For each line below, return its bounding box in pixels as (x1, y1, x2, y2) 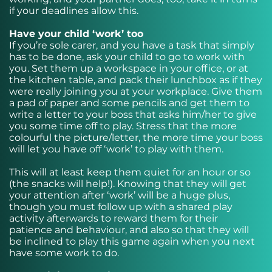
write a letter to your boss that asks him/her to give (9, 109, 257, 120)
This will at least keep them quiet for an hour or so (9, 166, 251, 178)
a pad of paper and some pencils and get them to (9, 97, 250, 109)
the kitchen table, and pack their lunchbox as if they (9, 74, 262, 86)
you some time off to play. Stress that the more (9, 120, 237, 132)
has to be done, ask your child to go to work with (9, 51, 245, 63)
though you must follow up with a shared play (9, 201, 233, 212)
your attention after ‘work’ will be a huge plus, (9, 189, 230, 201)
